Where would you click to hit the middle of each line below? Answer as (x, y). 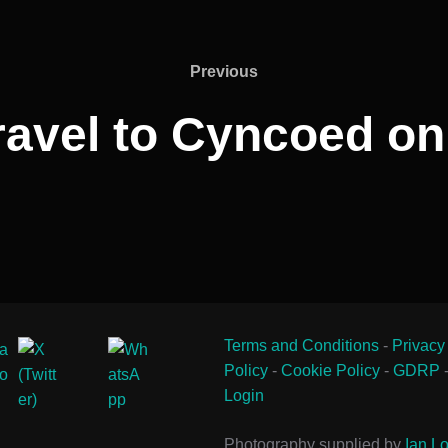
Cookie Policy (330, 370)
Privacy (418, 345)
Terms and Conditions (301, 345)
